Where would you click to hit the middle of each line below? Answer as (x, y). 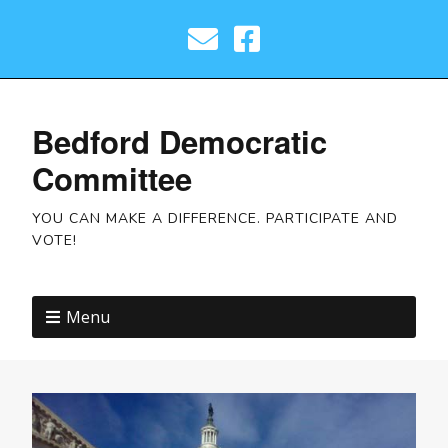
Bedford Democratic (179, 141)
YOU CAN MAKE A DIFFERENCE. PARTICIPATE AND (215, 218)
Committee (112, 178)
